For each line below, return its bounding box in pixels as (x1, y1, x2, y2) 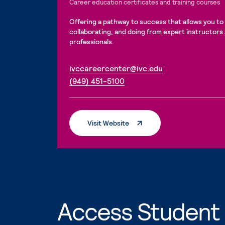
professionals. (69, 37, 115, 46)
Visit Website (87, 119, 130, 127)
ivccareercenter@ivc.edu (69, 63, 163, 73)
